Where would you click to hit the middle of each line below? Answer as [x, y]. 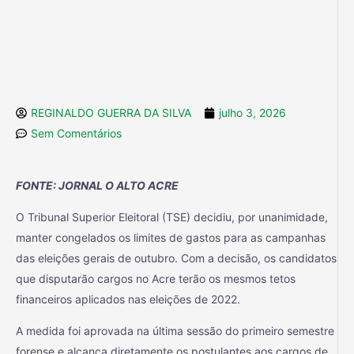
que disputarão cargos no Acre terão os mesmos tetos [156, 278]
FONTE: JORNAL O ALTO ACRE [97, 185]
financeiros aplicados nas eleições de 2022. [128, 299]
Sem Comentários [76, 133]
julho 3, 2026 [252, 112]
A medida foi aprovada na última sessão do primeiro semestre [175, 330]
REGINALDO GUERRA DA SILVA [111, 112]
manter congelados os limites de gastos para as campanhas [171, 237]
